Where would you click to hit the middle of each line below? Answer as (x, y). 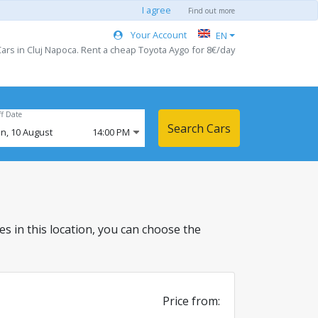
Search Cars (199, 128)
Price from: (191, 301)
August (37, 132)
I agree (157, 10)
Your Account (158, 34)
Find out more (212, 11)
